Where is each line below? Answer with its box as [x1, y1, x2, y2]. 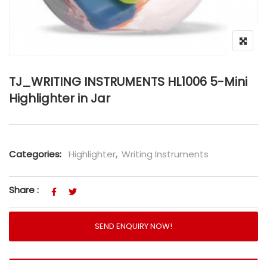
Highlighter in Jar [9, 90, 110, 107]
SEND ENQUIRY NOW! [95, 221, 172, 232]
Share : [9, 184, 39, 197]
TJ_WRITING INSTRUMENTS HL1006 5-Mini [9, 73, 247, 91]
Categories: [9, 148, 61, 161]
